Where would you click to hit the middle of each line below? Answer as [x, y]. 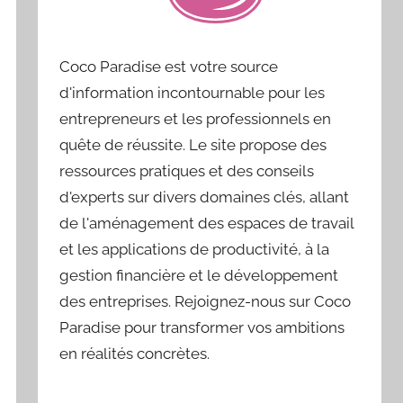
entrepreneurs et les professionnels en [196, 119]
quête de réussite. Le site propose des [193, 145]
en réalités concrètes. [135, 354]
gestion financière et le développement [199, 275]
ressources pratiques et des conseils [187, 171]
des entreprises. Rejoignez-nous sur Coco [206, 301]
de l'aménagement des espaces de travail [207, 223]
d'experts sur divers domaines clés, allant [205, 197]
